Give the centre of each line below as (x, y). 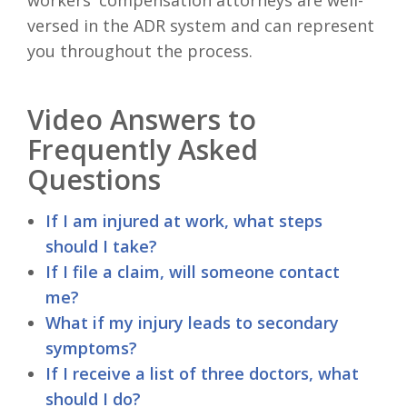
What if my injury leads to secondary (192, 322)
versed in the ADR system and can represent (201, 25)
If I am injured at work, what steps (184, 220)
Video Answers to (142, 119)
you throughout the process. (140, 50)
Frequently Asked (143, 149)
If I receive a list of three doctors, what (202, 373)
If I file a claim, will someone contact (193, 271)
